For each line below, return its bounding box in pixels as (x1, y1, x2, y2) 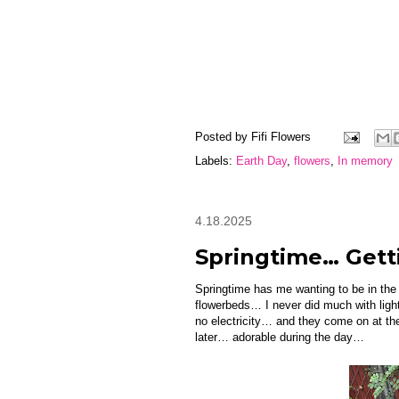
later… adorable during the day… (195, 330, 364, 344)
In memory (338, 153, 393, 167)
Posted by (195, 129, 251, 143)
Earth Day (236, 153, 287, 167)
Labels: (195, 153, 236, 167)
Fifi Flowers (251, 129, 311, 143)
